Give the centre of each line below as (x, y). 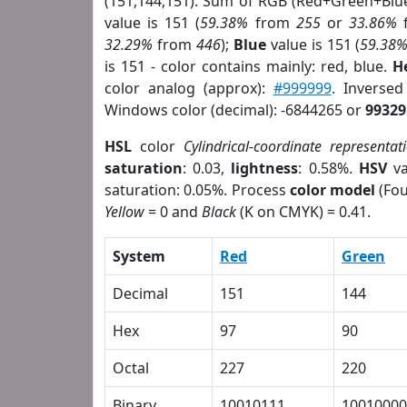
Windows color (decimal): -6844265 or (235, 110)
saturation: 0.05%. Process (197, 190)
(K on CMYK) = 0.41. (303, 212)
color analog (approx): (189, 88)
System (139, 256)
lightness (265, 168)
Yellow (124, 212)
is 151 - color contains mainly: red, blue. (249, 66)
